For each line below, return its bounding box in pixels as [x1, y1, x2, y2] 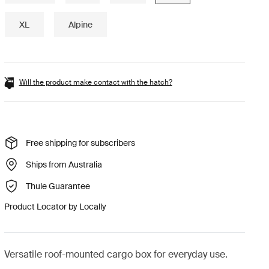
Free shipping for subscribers [25, 137, 135, 148]
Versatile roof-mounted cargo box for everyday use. [4, 248, 228, 261]
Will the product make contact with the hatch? [19, 77, 172, 88]
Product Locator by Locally [4, 201, 106, 212]
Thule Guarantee [25, 180, 90, 192]
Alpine [68, 19, 92, 30]
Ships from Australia [25, 159, 102, 170]
